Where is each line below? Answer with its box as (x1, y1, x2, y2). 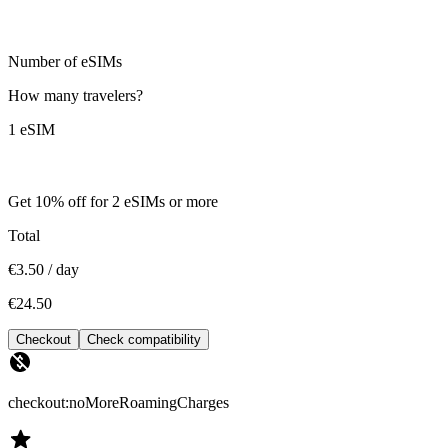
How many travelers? (8, 86, 143, 104)
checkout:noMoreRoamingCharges (8, 393, 229, 411)
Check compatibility (87, 331, 201, 347)
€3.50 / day (8, 260, 79, 278)
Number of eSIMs (8, 52, 122, 70)
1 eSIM (8, 120, 55, 138)
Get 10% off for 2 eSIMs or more (8, 192, 218, 210)
